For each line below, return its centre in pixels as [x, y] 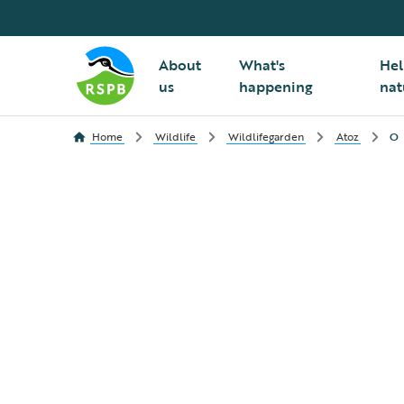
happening [275, 87]
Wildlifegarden [266, 136]
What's [262, 65]
